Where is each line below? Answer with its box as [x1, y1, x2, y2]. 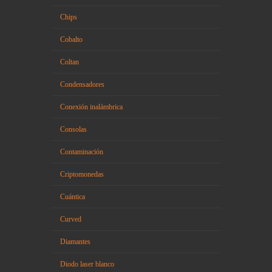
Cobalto [60, 35, 83, 44]
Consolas [60, 124, 87, 134]
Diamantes [60, 237, 90, 246]
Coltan [60, 57, 79, 66]
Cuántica [60, 192, 85, 201]
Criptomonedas [60, 169, 104, 178]
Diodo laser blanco [60, 259, 114, 268]
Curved [60, 214, 81, 223]
